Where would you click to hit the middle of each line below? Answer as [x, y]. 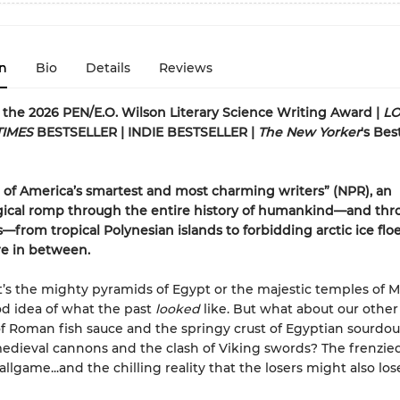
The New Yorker [309, 132]
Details [108, 68]
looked [179, 309]
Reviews [185, 68]
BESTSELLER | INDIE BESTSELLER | [145, 132]
